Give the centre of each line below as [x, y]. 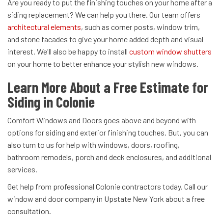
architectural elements [44, 27]
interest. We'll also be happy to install [68, 52]
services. [23, 169]
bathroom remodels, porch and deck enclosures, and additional [109, 157]
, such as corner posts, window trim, [140, 27]
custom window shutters [170, 52]
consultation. [29, 211]
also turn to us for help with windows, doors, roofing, [94, 145]
